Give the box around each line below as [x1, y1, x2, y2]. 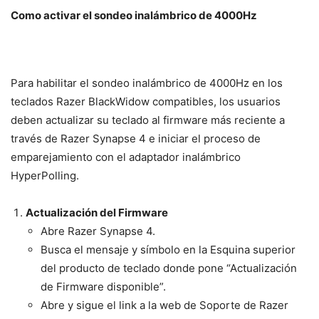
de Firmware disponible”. [41, 280, 166, 294]
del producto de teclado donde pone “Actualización [41, 261, 297, 276]
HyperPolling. [11, 169, 79, 183]
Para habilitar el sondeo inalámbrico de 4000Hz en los [11, 76, 283, 90]
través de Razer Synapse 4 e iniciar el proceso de [11, 132, 261, 146]
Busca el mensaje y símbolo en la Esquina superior [41, 243, 296, 257]
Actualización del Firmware [26, 206, 168, 220]
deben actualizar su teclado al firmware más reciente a [11, 113, 285, 127]
